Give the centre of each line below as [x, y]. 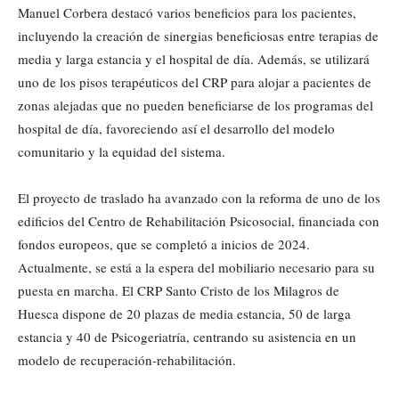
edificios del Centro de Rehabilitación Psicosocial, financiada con [199, 221]
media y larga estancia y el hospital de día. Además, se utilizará [194, 59]
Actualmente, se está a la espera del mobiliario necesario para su [196, 268]
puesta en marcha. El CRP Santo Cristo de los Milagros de [179, 291]
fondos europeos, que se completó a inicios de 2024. [164, 244]
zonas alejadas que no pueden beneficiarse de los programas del [195, 106]
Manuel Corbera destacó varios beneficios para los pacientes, [187, 13]
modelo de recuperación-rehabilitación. [127, 360]
